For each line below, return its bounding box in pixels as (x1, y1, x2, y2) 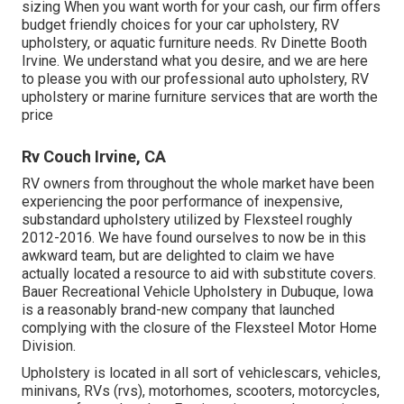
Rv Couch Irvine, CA (22, 146, 166, 166)
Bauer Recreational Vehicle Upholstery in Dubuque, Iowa (22, 282, 373, 300)
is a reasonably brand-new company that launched (22, 300, 335, 318)
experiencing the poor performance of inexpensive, (22, 192, 343, 210)
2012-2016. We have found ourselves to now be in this (22, 228, 366, 246)
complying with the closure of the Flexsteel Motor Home (22, 318, 377, 336)
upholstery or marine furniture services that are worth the (22, 87, 378, 106)
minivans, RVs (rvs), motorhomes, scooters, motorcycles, (22, 381, 380, 399)
